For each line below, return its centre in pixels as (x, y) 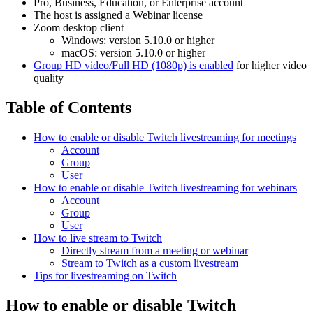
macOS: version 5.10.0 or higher (133, 53)
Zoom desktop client (79, 28)
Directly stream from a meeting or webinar (155, 250)
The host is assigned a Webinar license (118, 15)
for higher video (270, 66)
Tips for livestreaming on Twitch (105, 275)
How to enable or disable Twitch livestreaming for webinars (165, 187)
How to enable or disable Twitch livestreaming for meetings (165, 137)
